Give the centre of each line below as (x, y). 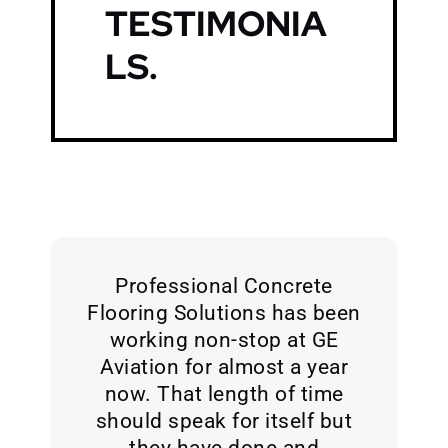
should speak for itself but (224, 421)
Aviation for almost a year (224, 367)
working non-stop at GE (224, 340)
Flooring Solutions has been (224, 313)
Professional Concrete (224, 286)
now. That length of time (224, 394)
